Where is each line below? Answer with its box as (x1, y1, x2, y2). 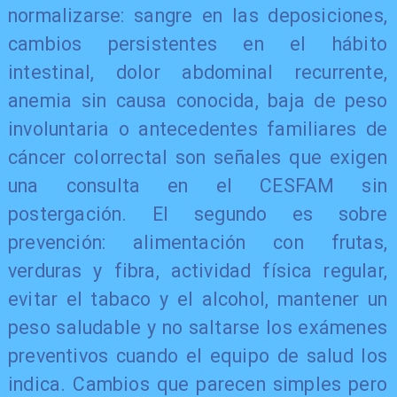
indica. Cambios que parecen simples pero (7, 372, 388, 395)
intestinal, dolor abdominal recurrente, (7, 60, 388, 83)
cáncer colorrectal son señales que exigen (7, 145, 388, 168)
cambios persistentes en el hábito (7, 32, 388, 55)
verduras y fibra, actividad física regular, (7, 259, 388, 282)
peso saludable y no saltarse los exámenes (7, 315, 388, 339)
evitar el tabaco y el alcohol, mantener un (7, 287, 388, 310)
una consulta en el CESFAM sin (7, 174, 388, 197)
